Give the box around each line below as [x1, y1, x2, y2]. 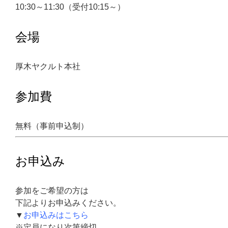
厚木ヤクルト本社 [15, 62, 80, 71]
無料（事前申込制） [15, 122, 89, 130]
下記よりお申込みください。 [15, 198, 121, 207]
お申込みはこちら [23, 211, 89, 219]
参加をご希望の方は [15, 186, 89, 195]
